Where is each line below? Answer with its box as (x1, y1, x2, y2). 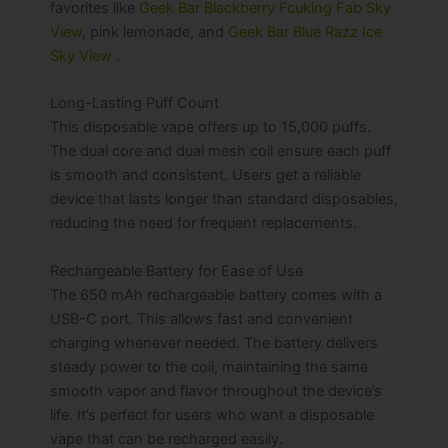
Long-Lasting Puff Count (50, 94, 219, 113)
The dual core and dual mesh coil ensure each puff (50, 142, 391, 161)
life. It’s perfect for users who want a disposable (50, 405, 374, 424)
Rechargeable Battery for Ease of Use (50, 261, 303, 280)
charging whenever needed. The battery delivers (50, 333, 378, 352)
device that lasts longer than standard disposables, (50, 190, 398, 209)
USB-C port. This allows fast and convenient (50, 309, 353, 328)
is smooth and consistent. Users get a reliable (50, 166, 361, 185)
